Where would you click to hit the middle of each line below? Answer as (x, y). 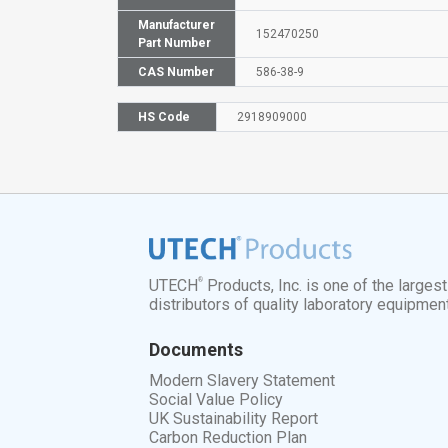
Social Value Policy (216, 400)
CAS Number (176, 71)
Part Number (174, 42)
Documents (196, 350)
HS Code (164, 116)
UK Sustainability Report (234, 419)
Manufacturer (176, 24)
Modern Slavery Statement (242, 381)
